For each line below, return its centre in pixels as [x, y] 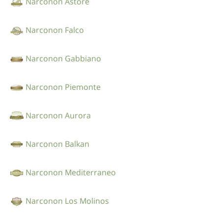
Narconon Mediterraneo [71, 172]
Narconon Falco [55, 30]
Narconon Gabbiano [63, 58]
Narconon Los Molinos [67, 201]
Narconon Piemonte [63, 87]
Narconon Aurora [58, 115]
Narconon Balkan [57, 144]
